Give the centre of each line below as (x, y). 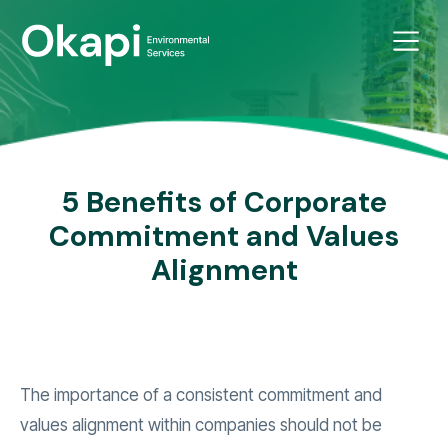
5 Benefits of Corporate (224, 203)
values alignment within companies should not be (201, 425)
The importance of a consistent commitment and (201, 395)
